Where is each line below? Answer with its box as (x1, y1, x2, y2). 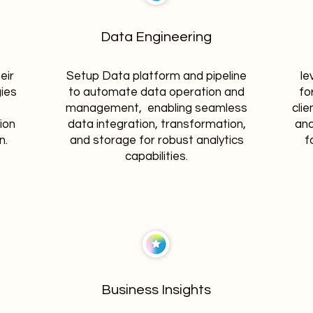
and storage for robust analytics (69, 134, 244, 147)
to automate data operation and (68, 86, 245, 99)
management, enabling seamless (66, 102, 247, 115)
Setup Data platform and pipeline (66, 70, 247, 82)
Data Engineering (100, 30, 212, 44)
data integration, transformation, (67, 118, 246, 131)
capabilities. (125, 150, 188, 163)
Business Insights (101, 283, 211, 297)
